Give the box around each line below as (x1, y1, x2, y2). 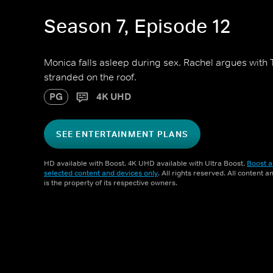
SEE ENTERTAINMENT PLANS (56, 129, 188, 140)
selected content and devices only (44, 168, 158, 178)
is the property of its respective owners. (44, 178, 177, 188)
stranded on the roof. (44, 71, 136, 83)
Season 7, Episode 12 (44, 14, 231, 39)
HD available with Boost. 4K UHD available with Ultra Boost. (44, 158, 247, 168)
